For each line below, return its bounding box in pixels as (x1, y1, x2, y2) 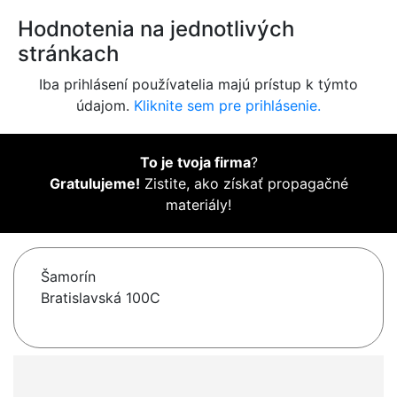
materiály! (166, 196, 231, 214)
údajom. (76, 97, 134, 115)
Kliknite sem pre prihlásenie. (134, 97, 321, 115)
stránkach (18, 41, 119, 67)
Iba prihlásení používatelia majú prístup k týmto (39, 75, 358, 94)
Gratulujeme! (49, 175, 140, 193)
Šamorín (41, 268, 96, 286)
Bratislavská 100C (41, 289, 160, 307)
